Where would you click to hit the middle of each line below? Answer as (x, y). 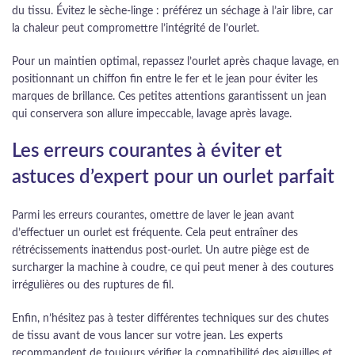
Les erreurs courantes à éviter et (147, 152)
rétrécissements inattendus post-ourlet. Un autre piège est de (160, 251)
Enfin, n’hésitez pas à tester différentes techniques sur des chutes (170, 319)
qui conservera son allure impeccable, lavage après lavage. (152, 115)
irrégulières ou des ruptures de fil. (93, 286)
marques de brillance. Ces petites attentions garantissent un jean (169, 97)
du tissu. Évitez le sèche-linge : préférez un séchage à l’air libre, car (172, 11)
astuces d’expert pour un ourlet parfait (173, 178)
